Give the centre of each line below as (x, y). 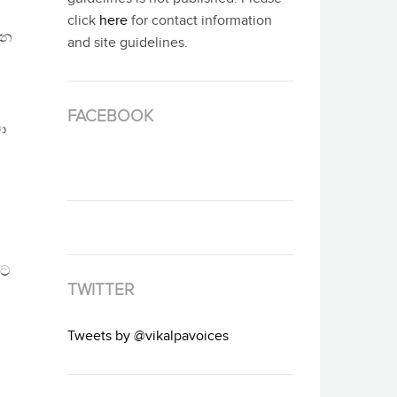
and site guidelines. (128, 43)
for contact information (200, 21)
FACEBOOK (110, 117)
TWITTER (101, 290)
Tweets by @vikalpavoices (148, 337)
